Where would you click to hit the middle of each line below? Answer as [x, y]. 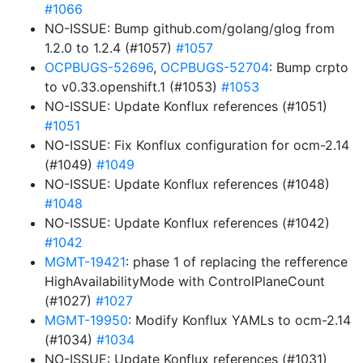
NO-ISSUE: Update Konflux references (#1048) [187, 184]
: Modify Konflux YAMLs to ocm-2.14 [239, 320]
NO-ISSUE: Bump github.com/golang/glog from [190, 28]
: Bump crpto [309, 67]
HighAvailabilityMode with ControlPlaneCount [185, 281]
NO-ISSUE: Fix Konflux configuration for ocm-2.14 [197, 145]
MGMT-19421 [85, 262]
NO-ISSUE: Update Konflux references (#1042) [187, 223]
